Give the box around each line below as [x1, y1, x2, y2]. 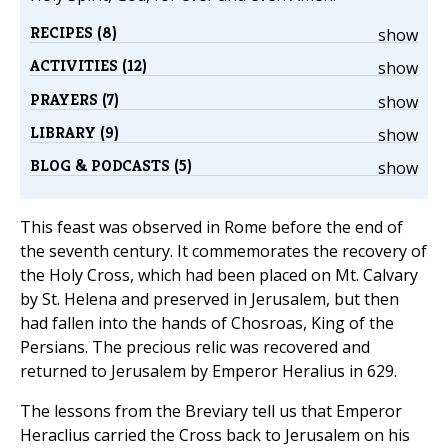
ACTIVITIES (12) [30, 55, 147, 77]
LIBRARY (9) [30, 121, 119, 143]
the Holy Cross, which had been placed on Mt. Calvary [20, 264, 418, 287]
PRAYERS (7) [30, 88, 119, 110]
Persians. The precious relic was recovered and [20, 336, 370, 359]
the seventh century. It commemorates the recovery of [20, 240, 427, 263]
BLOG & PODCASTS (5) [30, 155, 192, 177]
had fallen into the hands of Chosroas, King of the [20, 312, 394, 335]
